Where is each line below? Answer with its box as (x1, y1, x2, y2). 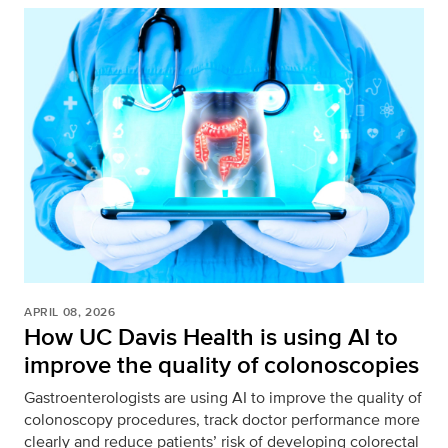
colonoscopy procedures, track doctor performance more (24, 408, 420, 432)
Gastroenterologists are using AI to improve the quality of (24, 386, 422, 410)
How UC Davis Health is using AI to (24, 319, 398, 355)
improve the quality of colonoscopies (24, 347, 419, 383)
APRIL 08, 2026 (24, 303, 116, 322)
